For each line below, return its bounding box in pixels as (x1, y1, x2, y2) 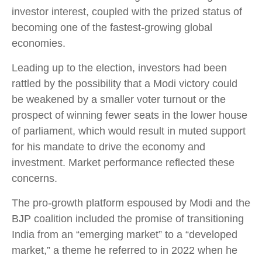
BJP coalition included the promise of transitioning (12, 213, 244, 225)
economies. (12, 37, 65, 49)
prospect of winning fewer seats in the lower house (12, 109, 247, 121)
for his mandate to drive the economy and (12, 141, 205, 153)
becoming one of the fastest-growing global (12, 22, 212, 33)
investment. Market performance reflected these (12, 157, 235, 168)
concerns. (12, 173, 57, 184)
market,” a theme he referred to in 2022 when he (12, 244, 237, 256)
